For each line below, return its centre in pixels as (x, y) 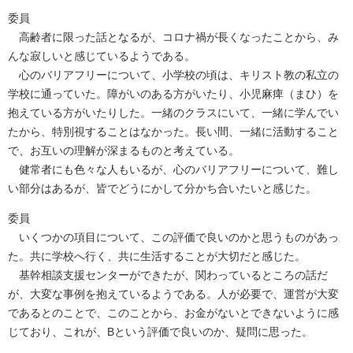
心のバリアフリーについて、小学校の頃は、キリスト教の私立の (173, 75)
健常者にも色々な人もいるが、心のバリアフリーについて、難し (173, 170)
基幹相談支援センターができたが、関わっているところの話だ (168, 275)
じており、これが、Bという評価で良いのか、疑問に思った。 (160, 332)
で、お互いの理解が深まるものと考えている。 (124, 151)
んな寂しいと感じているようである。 (102, 56)
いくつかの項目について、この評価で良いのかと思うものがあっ (173, 238)
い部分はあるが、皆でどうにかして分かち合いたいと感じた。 (162, 189)
